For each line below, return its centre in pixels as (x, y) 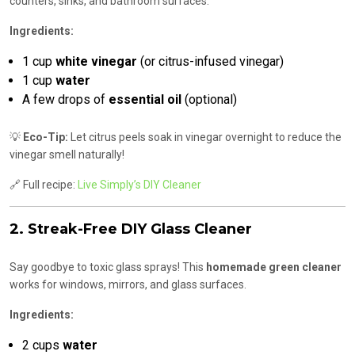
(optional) (209, 100)
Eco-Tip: (46, 137)
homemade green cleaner (274, 267)
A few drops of (65, 100)
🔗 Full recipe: (44, 185)
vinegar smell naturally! (67, 155)
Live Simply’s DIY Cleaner (139, 185)
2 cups (42, 345)
